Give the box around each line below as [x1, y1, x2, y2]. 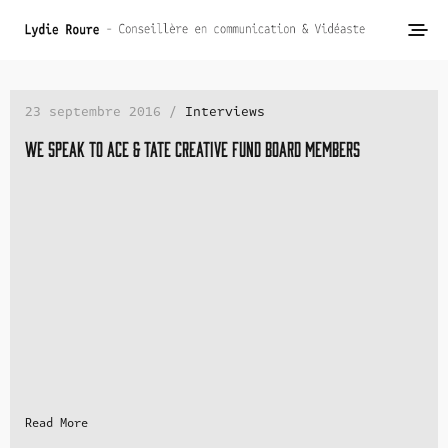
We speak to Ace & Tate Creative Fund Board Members [25, 137, 360, 159]
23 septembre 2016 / [25, 102, 185, 122]
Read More [25, 414, 88, 433]
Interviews [185, 102, 265, 122]
